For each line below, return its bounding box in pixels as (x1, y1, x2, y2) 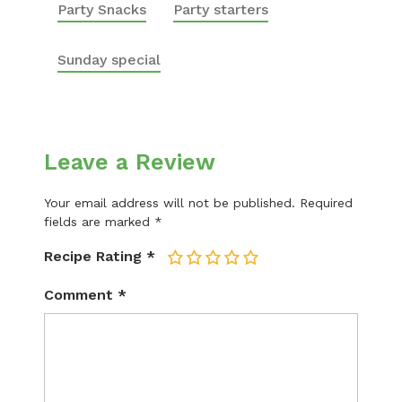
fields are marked (44, 214, 154, 229)
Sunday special (57, 51, 161, 68)
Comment (44, 286, 118, 303)
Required (300, 196, 353, 210)
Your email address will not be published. (44, 196, 295, 210)
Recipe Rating (44, 248, 142, 265)
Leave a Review (44, 149, 215, 175)
